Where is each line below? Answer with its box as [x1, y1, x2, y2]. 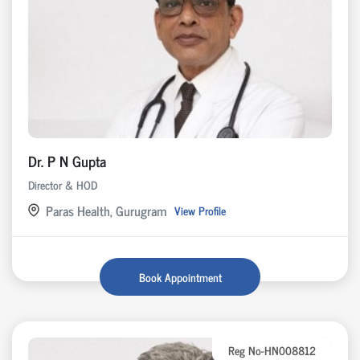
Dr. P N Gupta [28, 148, 106, 173]
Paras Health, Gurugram [46, 199, 166, 221]
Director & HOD [28, 174, 97, 194]
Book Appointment [138, 267, 222, 286]
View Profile [174, 201, 226, 220]
